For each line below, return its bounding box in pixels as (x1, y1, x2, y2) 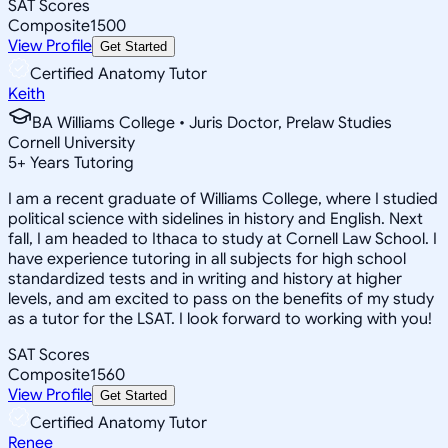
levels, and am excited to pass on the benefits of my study (8, 288, 434, 309)
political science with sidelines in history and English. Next (8, 208, 423, 229)
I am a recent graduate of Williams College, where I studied (8, 188, 438, 209)
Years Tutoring (26, 152, 134, 173)
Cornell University (8, 132, 135, 153)
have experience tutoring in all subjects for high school (8, 248, 406, 269)
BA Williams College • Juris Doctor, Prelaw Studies (32, 112, 392, 133)
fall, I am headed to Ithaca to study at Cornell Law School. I (8, 228, 437, 249)
